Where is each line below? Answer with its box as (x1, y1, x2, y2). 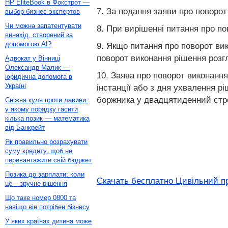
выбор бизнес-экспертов (5, 8, 80, 15)
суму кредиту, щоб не (5, 147, 72, 155)
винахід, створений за (5, 31, 73, 39)
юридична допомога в (5, 73, 72, 80)
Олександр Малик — (5, 64, 70, 71)
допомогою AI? (5, 40, 51, 48)
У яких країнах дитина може (5, 217, 92, 225)
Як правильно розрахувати (5, 138, 88, 146)
